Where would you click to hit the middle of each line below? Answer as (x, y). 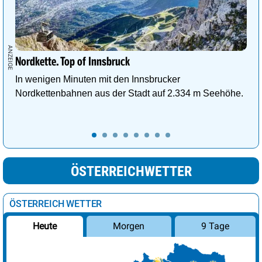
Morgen (129, 226)
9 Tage (215, 226)
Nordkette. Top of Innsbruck (73, 62)
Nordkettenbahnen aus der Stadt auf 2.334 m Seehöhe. (130, 94)
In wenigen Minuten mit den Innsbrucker (98, 80)
